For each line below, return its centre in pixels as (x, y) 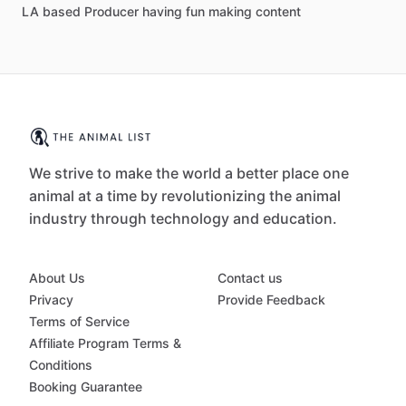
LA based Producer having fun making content (161, 12)
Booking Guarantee (86, 387)
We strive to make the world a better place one (189, 174)
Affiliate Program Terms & (105, 343)
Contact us (250, 278)
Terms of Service (79, 322)
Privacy (51, 300)
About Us (57, 278)
